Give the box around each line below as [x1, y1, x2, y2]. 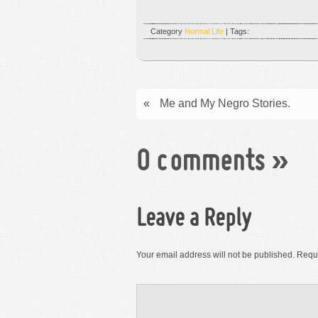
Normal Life [185, 27, 224, 35]
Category [150, 27, 185, 35]
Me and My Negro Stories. [160, 97, 290, 109]
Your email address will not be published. [136, 250, 295, 260]
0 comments [136, 150, 265, 177]
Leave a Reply [136, 208, 251, 231]
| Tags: [224, 27, 249, 35]
